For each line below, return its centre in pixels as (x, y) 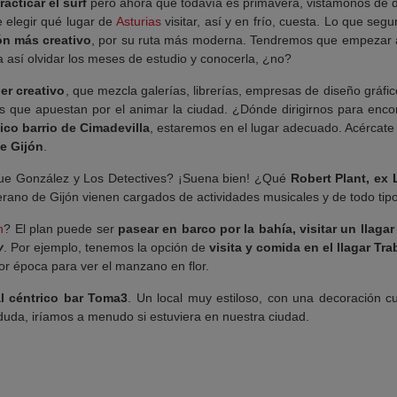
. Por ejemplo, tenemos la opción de (106, 247)
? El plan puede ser (61, 229)
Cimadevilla (114, 128)
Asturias (138, 21)
